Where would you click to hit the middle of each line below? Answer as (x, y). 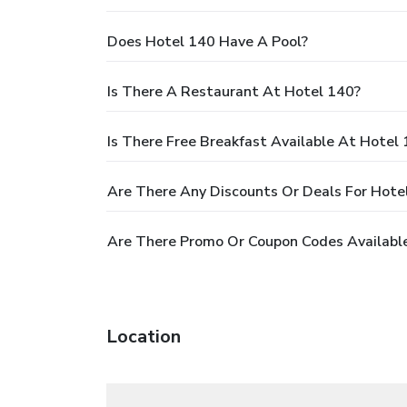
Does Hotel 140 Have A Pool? (208, 41)
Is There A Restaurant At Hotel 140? (234, 91)
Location (144, 336)
